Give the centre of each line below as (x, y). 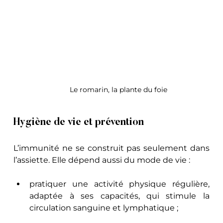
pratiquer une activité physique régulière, (119, 184)
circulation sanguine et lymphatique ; (104, 208)
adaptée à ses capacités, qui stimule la (119, 196)
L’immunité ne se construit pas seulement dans (111, 148)
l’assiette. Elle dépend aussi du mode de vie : (102, 160)
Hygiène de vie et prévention (79, 122)
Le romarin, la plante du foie (119, 89)
